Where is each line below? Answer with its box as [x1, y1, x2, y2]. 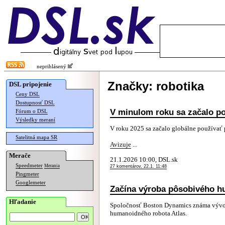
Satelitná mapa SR [16, 135, 57, 140]
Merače [9, 152, 31, 159]
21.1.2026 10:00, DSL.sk [110, 156, 178, 163]
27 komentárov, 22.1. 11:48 [110, 164, 167, 169]
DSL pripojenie [9, 80, 52, 88]
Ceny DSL [16, 91, 40, 97]
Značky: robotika [107, 79, 204, 93]
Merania [44, 163, 60, 168]
